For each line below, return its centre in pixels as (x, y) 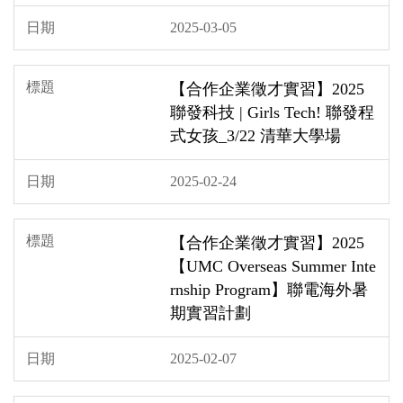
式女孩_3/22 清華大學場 (255, 135)
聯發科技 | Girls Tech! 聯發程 (272, 112)
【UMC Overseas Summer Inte (273, 266)
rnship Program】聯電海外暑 (269, 289)
